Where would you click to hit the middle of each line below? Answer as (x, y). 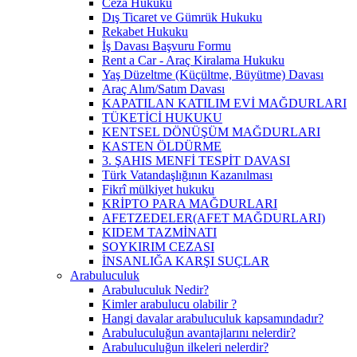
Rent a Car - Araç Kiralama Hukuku (193, 60)
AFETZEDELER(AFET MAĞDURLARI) (214, 218)
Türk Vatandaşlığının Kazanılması (187, 175)
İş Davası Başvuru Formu (167, 46)
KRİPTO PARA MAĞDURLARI (190, 204)
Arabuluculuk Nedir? (155, 290)
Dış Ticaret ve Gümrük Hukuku (182, 17)
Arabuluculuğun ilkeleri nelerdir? (185, 347)
